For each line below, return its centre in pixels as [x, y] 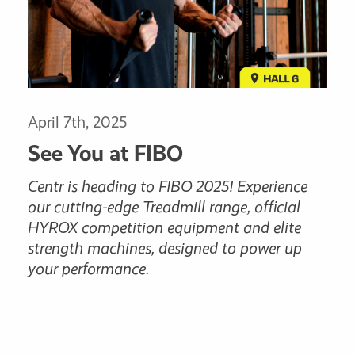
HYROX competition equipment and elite [164, 227]
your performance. [88, 268]
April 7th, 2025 [77, 122]
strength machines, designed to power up [165, 248]
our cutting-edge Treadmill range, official [164, 206]
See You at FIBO [105, 154]
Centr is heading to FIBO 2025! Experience [168, 186]
